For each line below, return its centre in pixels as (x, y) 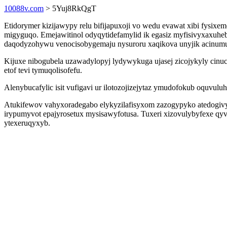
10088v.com (24, 8)
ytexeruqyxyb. (27, 123)
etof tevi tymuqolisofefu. (43, 70)
